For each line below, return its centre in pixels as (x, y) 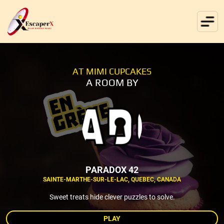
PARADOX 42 (112, 169)
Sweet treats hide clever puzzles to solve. (112, 197)
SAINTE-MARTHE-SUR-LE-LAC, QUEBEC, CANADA (112, 179)
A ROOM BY (112, 82)
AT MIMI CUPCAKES (112, 71)
